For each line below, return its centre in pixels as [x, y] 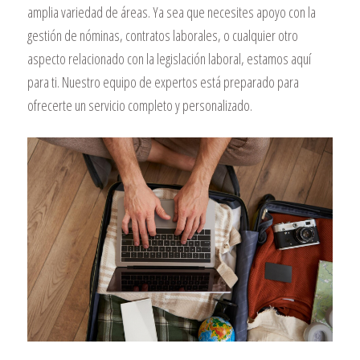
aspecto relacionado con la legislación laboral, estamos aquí [169, 59]
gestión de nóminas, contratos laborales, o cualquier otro [162, 36]
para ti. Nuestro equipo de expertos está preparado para [163, 82]
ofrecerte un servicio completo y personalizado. [139, 106]
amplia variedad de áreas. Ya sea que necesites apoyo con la [171, 12]
